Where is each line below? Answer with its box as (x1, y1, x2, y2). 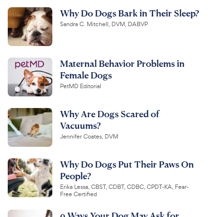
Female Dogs (60, 69, 112, 81)
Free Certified (60, 190, 97, 199)
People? (60, 170, 91, 182)
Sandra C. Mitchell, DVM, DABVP (60, 20, 148, 29)
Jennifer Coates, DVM (60, 133, 118, 141)
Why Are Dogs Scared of (60, 108, 159, 120)
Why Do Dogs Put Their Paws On (60, 158, 194, 170)
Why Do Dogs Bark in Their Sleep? (60, 7, 199, 19)
